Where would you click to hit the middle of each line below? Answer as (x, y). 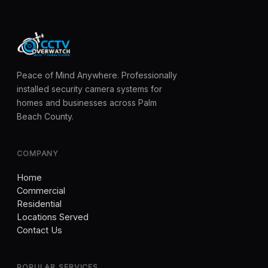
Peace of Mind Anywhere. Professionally (97, 75)
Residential (39, 203)
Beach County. (45, 116)
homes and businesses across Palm (87, 102)
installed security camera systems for (89, 89)
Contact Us (39, 230)
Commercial (41, 190)
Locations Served (53, 217)
